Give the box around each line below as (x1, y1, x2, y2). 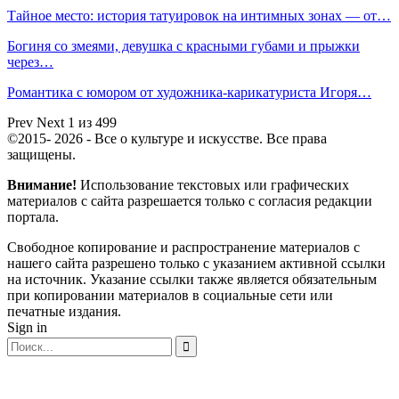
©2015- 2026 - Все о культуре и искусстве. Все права (7, 131, 327, 147)
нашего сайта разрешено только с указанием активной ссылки (7, 256, 386, 272)
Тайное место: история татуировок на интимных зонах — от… (7, 8, 391, 24)
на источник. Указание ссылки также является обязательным (7, 272, 377, 288)
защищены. (7, 147, 76, 163)
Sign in (7, 320, 47, 336)
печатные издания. (7, 304, 121, 320)
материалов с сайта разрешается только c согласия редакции (7, 193, 372, 209)
